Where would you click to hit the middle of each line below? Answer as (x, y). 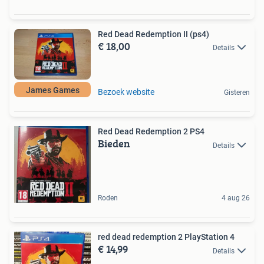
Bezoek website (126, 92)
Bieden (114, 144)
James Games (52, 90)
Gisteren (237, 93)
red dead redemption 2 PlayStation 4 (166, 237)
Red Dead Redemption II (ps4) (154, 34)
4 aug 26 (236, 198)
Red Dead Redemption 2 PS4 (151, 132)
